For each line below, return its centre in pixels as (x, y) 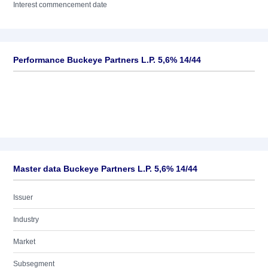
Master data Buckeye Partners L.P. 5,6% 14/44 (105, 169)
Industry (26, 220)
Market (24, 242)
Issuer (23, 197)
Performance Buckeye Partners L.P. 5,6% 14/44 (107, 60)
